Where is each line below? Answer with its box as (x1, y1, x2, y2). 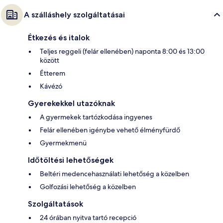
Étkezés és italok (28, 33, 90, 43)
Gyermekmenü (40, 138, 87, 148)
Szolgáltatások (28, 199, 83, 209)
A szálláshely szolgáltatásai (24, 10, 125, 20)
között (40, 56, 59, 65)
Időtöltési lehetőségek (28, 155, 113, 165)
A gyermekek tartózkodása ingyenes (40, 112, 152, 122)
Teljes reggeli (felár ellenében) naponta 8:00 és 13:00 (40, 47, 205, 56)
